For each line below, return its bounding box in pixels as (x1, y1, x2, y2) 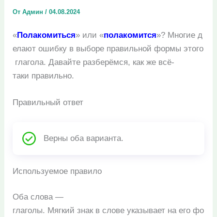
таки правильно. (13, 71, 75, 80)
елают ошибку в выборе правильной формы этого (13, 44, 204, 53)
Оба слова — (13, 192, 64, 202)
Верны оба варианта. (44, 133, 124, 143)
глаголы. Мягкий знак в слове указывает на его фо (13, 206, 204, 216)
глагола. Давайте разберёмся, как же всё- (13, 58, 175, 67)
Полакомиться (17, 31, 76, 40)
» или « (76, 31, 104, 40)
